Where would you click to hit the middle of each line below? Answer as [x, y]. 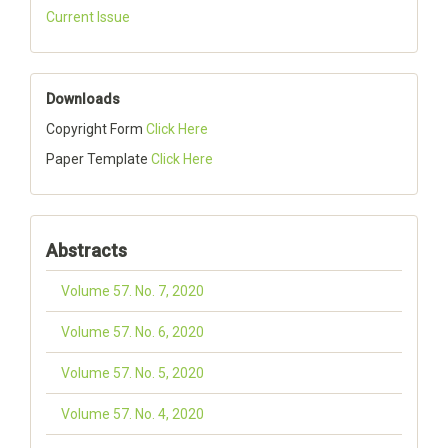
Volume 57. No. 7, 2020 [132, 291]
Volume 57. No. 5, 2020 [132, 373]
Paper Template [98, 159]
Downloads [83, 99]
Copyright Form [96, 129]
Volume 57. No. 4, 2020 [132, 414]
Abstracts [86, 250]
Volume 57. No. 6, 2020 [132, 332]
